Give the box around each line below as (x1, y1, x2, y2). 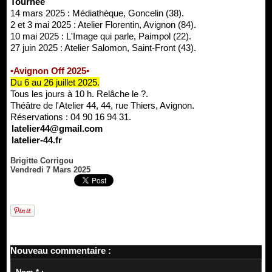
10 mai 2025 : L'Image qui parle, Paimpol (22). (10, 30, 191, 41)
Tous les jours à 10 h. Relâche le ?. (10, 88, 148, 99)
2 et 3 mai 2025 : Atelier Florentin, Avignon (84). (10, 19, 196, 30)
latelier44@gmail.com (12, 123, 103, 134)
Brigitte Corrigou (10, 155, 73, 165)
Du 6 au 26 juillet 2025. (10, 76, 100, 87)
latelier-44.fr (12, 134, 62, 145)
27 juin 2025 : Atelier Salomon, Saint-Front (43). (10, 42, 196, 53)
